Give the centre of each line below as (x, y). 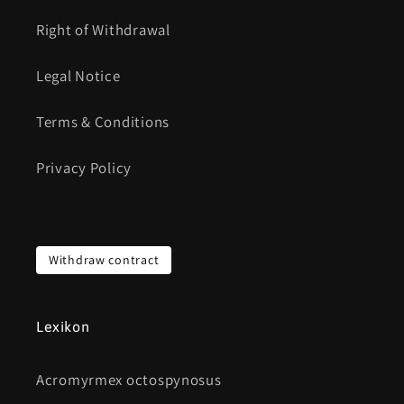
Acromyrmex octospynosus (129, 380)
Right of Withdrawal (103, 30)
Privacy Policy (84, 168)
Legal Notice (78, 76)
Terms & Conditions (103, 122)
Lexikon (63, 327)
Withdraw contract (104, 260)
